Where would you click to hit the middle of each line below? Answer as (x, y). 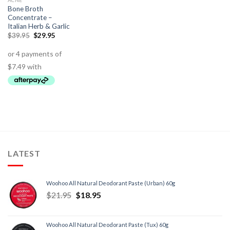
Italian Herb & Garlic (39, 26)
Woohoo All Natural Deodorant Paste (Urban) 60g (111, 183)
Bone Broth (25, 8)
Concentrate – (30, 17)
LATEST (24, 153)
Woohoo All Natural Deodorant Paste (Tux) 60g (107, 225)
